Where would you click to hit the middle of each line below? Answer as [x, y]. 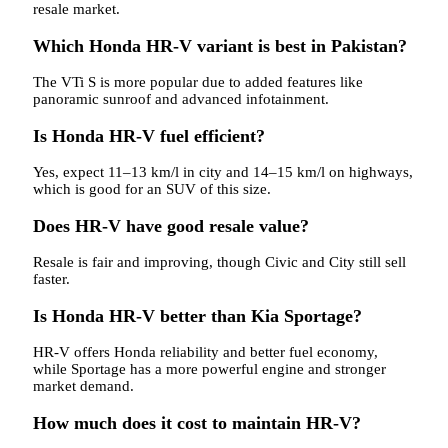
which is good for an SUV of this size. [152, 189]
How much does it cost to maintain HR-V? [197, 422]
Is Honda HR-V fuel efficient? [149, 135]
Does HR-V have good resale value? [171, 225]
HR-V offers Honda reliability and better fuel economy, [205, 352]
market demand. [83, 386]
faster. [51, 279]
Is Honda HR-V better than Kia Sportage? [197, 315]
